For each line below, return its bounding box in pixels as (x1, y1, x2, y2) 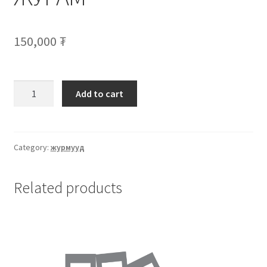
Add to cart (76, 87, 124, 100)
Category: (13, 142, 51, 153)
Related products (13, 178, 122, 198)
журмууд (50, 142, 85, 153)
